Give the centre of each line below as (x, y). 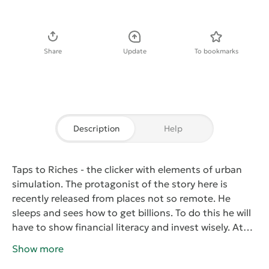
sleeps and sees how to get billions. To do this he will (131, 213)
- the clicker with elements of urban (160, 170)
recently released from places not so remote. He (121, 198)
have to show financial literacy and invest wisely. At (128, 227)
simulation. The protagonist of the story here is (120, 184)
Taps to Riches (45, 170)
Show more (38, 249)
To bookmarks (216, 51)
